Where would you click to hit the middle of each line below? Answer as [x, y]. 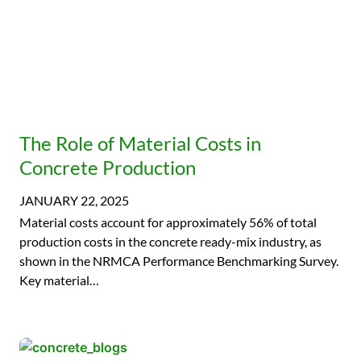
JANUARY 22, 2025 [74, 200]
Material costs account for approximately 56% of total [168, 222]
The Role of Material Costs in [140, 143]
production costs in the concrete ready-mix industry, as [170, 241]
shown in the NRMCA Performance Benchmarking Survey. [179, 261]
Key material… [59, 280]
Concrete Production [110, 167]
